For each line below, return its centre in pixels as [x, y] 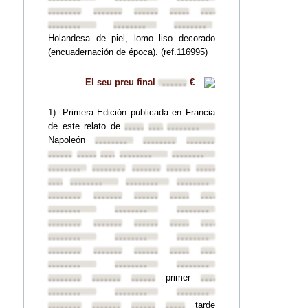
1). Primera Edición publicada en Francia [132, 112]
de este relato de [86, 126]
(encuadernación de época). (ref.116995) [128, 52]
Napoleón [71, 140]
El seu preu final [122, 82]
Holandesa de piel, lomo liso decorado [132, 38]
